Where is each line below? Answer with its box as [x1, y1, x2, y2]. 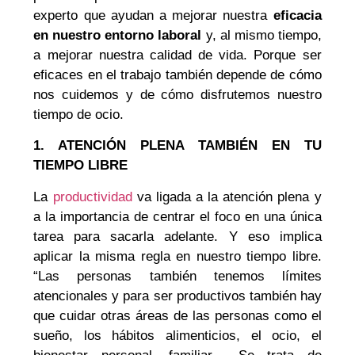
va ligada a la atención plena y [132, 189, 322, 204]
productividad [52, 189, 132, 204]
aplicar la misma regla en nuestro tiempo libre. [33, 248, 322, 264]
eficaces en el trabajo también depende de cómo [33, 67, 322, 82]
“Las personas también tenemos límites [33, 268, 322, 284]
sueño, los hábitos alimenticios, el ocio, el [33, 327, 322, 343]
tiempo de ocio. [33, 106, 124, 122]
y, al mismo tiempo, [201, 27, 322, 43]
